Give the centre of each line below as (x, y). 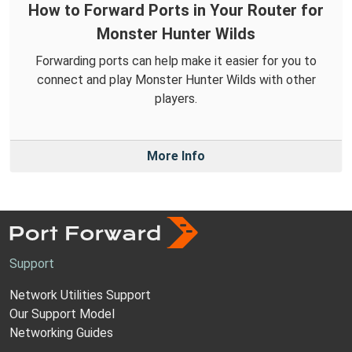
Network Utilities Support (80, 295)
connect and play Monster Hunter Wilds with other (176, 79)
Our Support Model (62, 313)
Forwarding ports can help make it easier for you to (176, 60)
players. (176, 98)
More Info (176, 156)
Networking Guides (61, 332)
